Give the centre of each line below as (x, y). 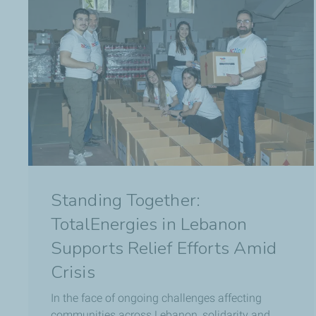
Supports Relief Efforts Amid (164, 248)
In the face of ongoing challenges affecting (156, 298)
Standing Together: (126, 200)
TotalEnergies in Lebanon (149, 224)
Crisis (73, 272)
